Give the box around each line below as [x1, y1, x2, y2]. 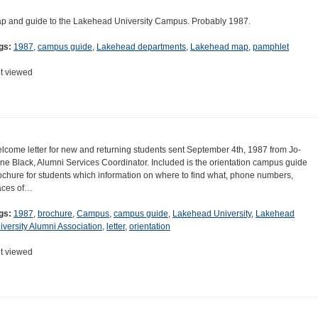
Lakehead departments [97, 42, 186, 53]
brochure [38, 209, 72, 219]
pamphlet [253, 42, 289, 53]
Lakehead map [190, 42, 248, 53]
